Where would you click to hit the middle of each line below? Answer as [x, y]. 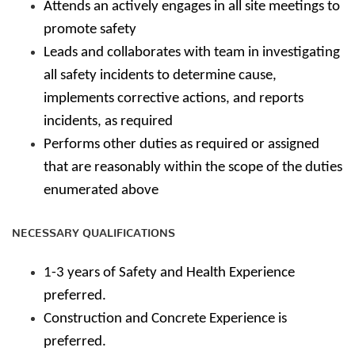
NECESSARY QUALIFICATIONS [94, 230]
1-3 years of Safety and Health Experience [169, 273]
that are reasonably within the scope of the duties [193, 168]
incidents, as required [108, 122]
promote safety [90, 30]
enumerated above [101, 191]
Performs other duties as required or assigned [181, 145]
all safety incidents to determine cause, [160, 76]
